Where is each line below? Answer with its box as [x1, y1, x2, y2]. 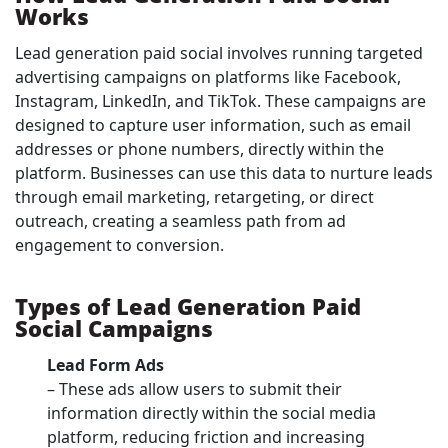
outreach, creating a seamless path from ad [15, 210, 346, 233]
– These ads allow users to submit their [47, 378, 342, 401]
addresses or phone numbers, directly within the [15, 138, 384, 161]
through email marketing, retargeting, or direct [15, 186, 374, 209]
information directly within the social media [47, 402, 376, 425]
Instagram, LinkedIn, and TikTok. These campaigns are [15, 90, 426, 113]
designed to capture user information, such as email [15, 114, 411, 137]
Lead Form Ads [47, 354, 164, 377]
